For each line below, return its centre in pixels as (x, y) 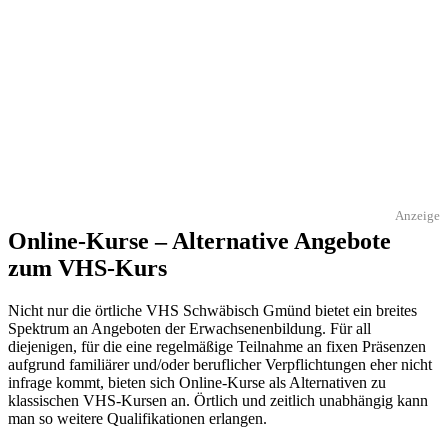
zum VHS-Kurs (87, 267)
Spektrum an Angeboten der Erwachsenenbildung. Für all (189, 328)
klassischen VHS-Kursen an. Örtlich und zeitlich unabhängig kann (218, 400)
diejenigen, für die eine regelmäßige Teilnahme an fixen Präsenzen (217, 346)
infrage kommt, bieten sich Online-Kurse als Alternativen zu (197, 382)
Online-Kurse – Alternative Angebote (199, 240)
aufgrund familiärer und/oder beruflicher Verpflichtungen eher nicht (220, 364)
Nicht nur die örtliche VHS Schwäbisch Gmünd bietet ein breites (212, 310)
